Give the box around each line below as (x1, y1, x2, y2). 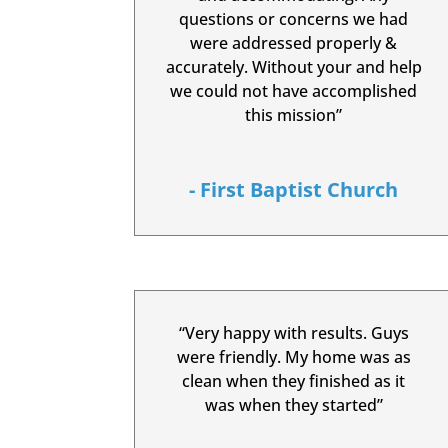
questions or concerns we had (179, 8, 409, 31)
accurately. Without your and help (165, 56, 422, 79)
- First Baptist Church (189, 176, 399, 204)
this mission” (245, 104, 343, 127)
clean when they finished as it (182, 369, 406, 392)
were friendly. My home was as (176, 345, 411, 368)
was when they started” (204, 393, 383, 416)
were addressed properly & (190, 32, 398, 55)
